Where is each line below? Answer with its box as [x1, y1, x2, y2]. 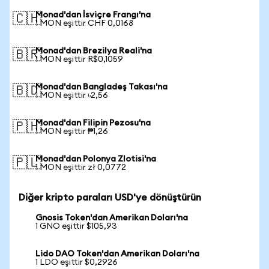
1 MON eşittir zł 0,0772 [35, 163, 126, 172]
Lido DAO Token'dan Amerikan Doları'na [35, 250, 199, 258]
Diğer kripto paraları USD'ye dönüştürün [19, 193, 201, 202]
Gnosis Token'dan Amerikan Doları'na [35, 214, 188, 222]
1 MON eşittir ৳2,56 [35, 91, 108, 100]
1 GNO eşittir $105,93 [35, 222, 117, 231]
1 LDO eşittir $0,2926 [35, 258, 118, 267]
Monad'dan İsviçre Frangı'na [35, 11, 151, 19]
